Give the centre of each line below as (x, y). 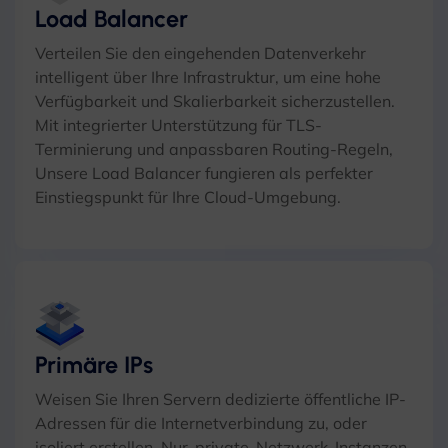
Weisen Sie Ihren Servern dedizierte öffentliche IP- (220, 399)
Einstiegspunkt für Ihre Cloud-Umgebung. (188, 197)
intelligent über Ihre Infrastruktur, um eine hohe (208, 77)
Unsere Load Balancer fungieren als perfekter (204, 173)
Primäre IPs (94, 365)
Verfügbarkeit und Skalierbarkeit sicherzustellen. (215, 101)
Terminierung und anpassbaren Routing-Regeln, (214, 149)
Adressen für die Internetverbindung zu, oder (201, 423)
